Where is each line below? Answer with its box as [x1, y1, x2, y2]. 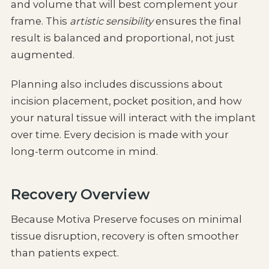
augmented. [10, 48, 74, 61]
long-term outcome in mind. [10, 145, 158, 158]
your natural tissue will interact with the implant [10, 112, 256, 124]
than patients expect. [10, 247, 119, 259]
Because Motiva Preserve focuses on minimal [10, 213, 242, 226]
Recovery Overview [10, 186, 150, 204]
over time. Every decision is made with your [10, 128, 229, 141]
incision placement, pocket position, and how [10, 95, 241, 107]
